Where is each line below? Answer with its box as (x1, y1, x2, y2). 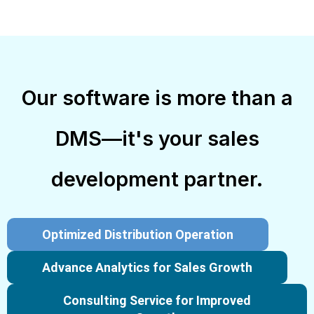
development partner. (51, 167, 263, 192)
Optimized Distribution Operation (42, 227, 233, 243)
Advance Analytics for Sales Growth (42, 260, 252, 275)
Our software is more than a (21, 86, 293, 111)
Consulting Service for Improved (63, 293, 251, 308)
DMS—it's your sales (55, 126, 259, 151)
